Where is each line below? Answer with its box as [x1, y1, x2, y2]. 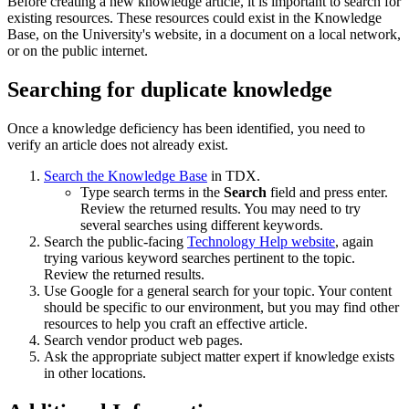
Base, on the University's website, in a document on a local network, [7, 26, 401, 43]
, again [335, 234, 373, 250]
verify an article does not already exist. [7, 137, 228, 153]
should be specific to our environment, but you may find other [44, 299, 399, 316]
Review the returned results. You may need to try [80, 201, 361, 217]
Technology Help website [187, 234, 335, 250]
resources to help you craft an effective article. [44, 316, 308, 332]
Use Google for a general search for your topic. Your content [44, 283, 392, 299]
